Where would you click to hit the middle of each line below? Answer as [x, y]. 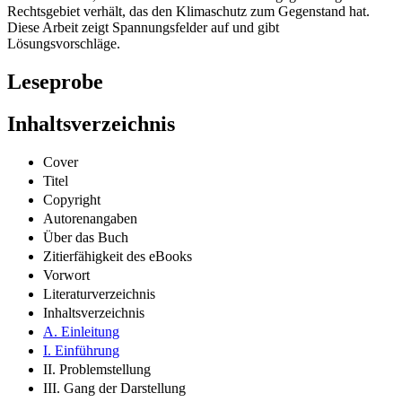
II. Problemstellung [97, 369]
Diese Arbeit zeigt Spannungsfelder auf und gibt [143, 28]
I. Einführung [81, 350]
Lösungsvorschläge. [64, 44]
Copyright [72, 199]
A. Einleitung [81, 331]
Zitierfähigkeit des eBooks [118, 256]
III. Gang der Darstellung [114, 388]
